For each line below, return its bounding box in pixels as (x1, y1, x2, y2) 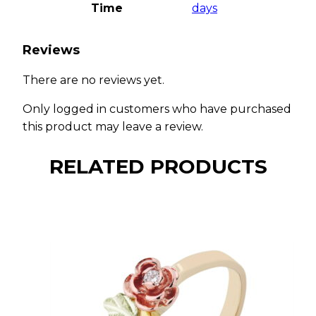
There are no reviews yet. (23, 73, 164, 87)
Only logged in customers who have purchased (23, 102, 291, 116)
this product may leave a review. (23, 119, 203, 133)
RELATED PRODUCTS (49, 154, 267, 179)
